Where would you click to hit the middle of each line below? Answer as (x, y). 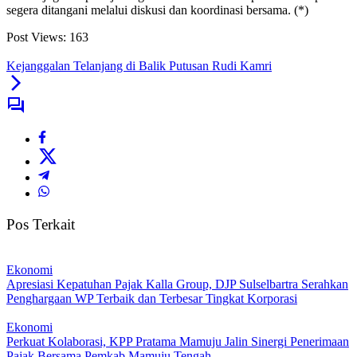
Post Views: (36, 37)
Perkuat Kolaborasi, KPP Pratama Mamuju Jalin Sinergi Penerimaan (178, 341)
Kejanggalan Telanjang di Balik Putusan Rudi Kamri (139, 66)
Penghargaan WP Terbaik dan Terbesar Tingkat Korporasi (152, 298)
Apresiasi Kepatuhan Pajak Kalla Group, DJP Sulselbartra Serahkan (177, 284)
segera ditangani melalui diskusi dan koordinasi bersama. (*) (157, 10)
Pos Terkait (41, 225)
